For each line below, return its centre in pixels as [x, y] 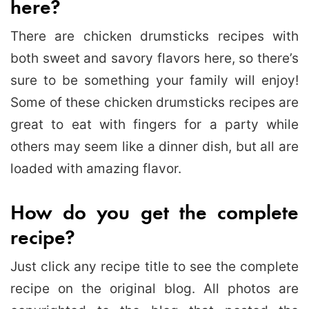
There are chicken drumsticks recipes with [154, 36]
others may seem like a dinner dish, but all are [154, 146]
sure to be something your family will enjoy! [154, 80]
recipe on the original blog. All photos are [154, 288]
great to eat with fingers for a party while [154, 124]
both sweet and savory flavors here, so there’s [154, 58]
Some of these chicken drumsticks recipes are [154, 102]
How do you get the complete [154, 211]
